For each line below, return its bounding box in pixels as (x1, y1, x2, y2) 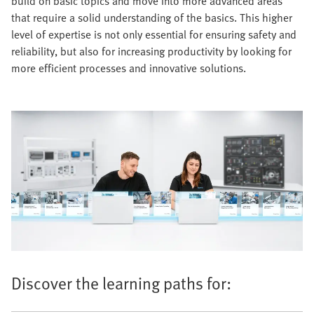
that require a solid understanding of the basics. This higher (11, 9, 292, 27)
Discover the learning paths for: (11, 271, 231, 296)
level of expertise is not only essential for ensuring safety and (11, 26, 296, 43)
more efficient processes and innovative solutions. (11, 60, 246, 77)
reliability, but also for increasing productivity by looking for (11, 43, 292, 60)
